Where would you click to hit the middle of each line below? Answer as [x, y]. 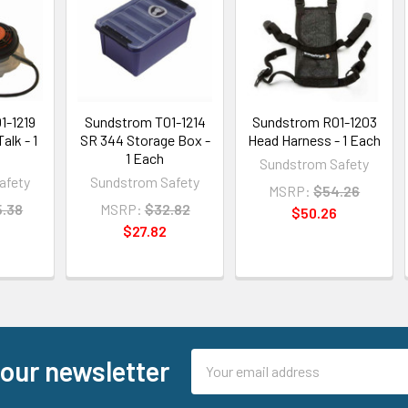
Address [216, 381]
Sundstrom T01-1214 [145, 121]
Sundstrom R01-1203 [314, 121]
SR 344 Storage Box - [145, 139]
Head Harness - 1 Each [315, 139]
